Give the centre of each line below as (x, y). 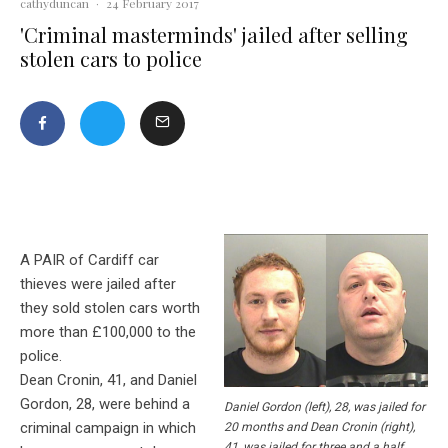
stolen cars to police (111, 59)
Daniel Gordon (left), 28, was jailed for (324, 407)
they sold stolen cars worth (110, 308)
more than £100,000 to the (108, 332)
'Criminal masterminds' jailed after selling (214, 35)
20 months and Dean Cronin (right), (319, 427)
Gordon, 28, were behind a (105, 404)
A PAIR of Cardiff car (89, 260)
